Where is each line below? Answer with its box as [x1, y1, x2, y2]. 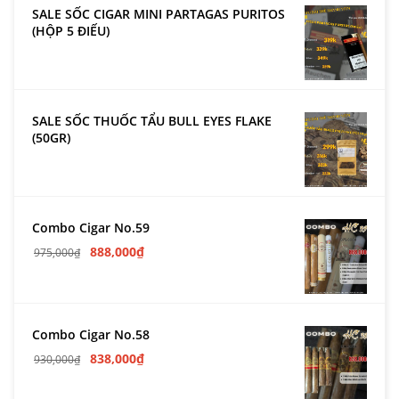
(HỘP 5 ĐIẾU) [32, 22, 110, 39]
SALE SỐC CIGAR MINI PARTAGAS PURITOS [32, 5, 285, 22]
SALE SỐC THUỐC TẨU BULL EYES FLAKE [32, 111, 272, 129]
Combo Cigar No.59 [32, 218, 150, 236]
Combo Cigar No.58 [32, 325, 150, 343]
